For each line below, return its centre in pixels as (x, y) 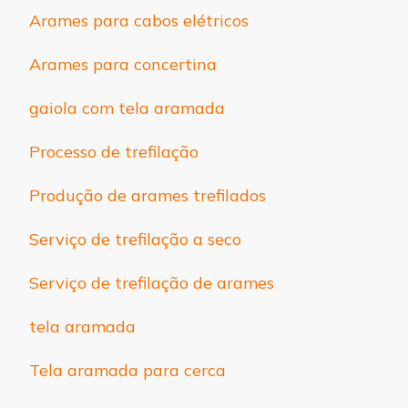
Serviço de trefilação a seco (135, 239)
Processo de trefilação (114, 151)
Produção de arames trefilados (148, 195)
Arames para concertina (123, 64)
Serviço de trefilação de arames (152, 282)
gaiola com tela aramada (127, 107)
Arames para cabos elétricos (139, 20)
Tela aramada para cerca (127, 370)
